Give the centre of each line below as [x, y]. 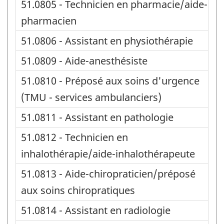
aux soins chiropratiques [78, 190]
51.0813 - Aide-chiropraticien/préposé [108, 173]
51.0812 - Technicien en [74, 137]
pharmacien [49, 20]
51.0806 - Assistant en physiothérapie [107, 40]
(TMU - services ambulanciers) [91, 97]
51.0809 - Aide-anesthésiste [84, 60]
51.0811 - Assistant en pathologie [97, 117]
